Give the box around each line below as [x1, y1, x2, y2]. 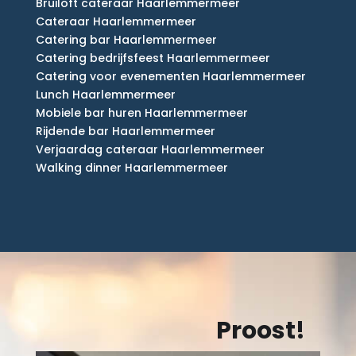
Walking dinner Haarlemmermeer [35, 160, 228, 176]
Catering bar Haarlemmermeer [35, 32, 217, 48]
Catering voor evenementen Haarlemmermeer [35, 68, 306, 85]
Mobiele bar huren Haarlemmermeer [35, 105, 248, 122]
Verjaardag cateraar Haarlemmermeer [35, 141, 265, 158]
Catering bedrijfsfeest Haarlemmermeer [35, 50, 270, 67]
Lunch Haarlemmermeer [35, 87, 176, 103]
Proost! [216, 314, 306, 348]
